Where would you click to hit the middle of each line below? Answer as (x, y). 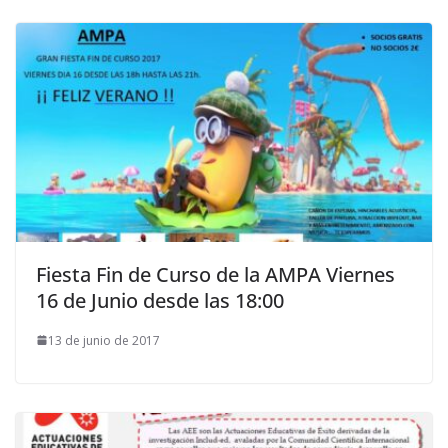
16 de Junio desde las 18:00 (160, 300)
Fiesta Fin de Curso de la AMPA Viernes (215, 274)
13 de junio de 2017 (104, 340)
